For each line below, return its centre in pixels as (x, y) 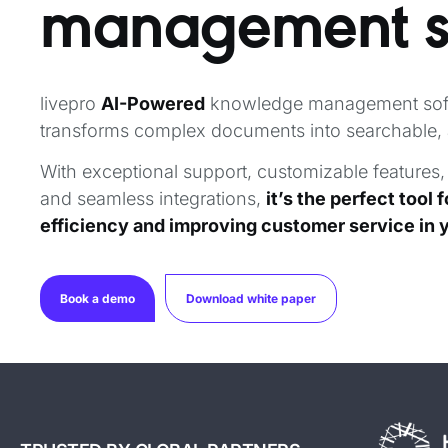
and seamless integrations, (153, 199)
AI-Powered (153, 103)
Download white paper (251, 298)
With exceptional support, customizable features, (242, 172)
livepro (70, 103)
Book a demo (97, 298)
